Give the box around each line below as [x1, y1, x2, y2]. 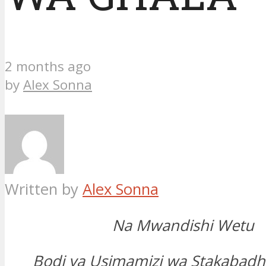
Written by [5, 179, 83, 200]
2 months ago [5, 57, 91, 76]
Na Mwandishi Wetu [112, 214, 254, 236]
